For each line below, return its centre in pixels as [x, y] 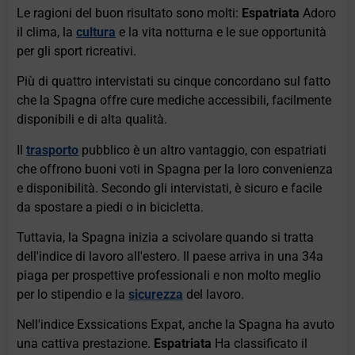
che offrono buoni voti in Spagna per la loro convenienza [175, 169]
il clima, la [47, 32]
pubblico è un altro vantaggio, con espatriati [203, 150]
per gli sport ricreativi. [77, 51]
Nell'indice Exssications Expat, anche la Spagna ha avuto [176, 325]
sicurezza [156, 294]
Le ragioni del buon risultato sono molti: [130, 13]
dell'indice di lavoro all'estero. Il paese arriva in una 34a [170, 256]
